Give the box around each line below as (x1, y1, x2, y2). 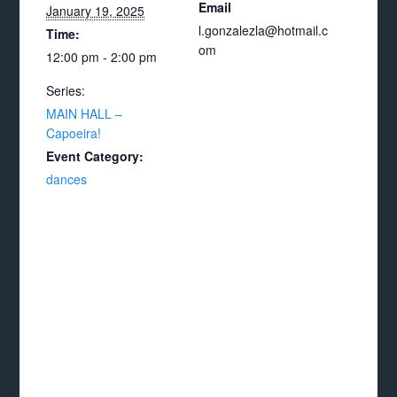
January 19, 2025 (46, 2, 145, 19)
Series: (46, 82, 86, 99)
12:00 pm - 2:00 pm (46, 48, 158, 66)
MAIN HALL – (46, 105, 123, 122)
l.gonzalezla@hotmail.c (198, 21, 328, 39)
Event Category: (46, 147, 144, 165)
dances (46, 170, 88, 188)
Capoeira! (46, 124, 102, 142)
